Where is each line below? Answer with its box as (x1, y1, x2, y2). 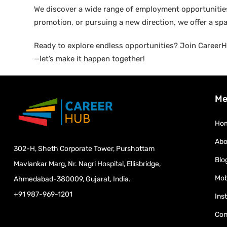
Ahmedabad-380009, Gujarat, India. (14, 175, 131, 184)
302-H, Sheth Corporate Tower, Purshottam (14, 144, 155, 154)
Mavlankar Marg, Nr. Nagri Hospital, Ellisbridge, (14, 160, 161, 169)
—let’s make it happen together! (34, 54, 145, 63)
